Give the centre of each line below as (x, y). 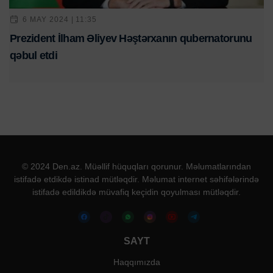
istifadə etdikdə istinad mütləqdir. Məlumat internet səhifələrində (136, 179)
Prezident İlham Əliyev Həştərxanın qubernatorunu (131, 39)
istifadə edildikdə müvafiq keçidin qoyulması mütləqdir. (136, 192)
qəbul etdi (34, 56)
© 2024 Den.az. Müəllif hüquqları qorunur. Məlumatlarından (136, 167)
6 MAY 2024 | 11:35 (60, 19)
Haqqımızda (136, 262)
